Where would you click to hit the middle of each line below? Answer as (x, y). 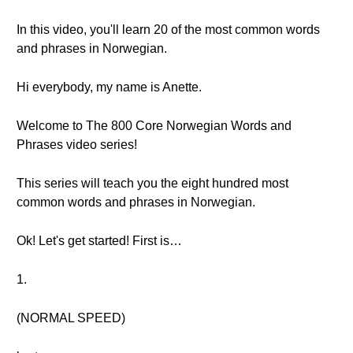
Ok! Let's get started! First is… (99, 241)
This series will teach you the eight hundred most (152, 183)
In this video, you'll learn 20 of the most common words (168, 30)
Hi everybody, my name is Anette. (109, 87)
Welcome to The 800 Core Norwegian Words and (154, 126)
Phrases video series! (77, 145)
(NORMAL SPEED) (71, 318)
